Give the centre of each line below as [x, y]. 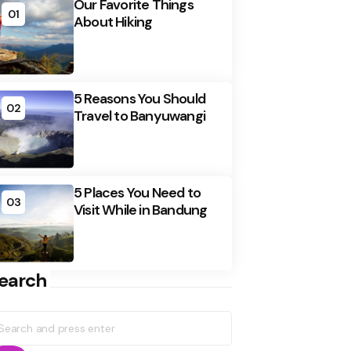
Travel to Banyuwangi [139, 116]
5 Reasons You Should [139, 98]
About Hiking [113, 22]
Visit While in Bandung [141, 210]
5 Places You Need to [137, 192]
